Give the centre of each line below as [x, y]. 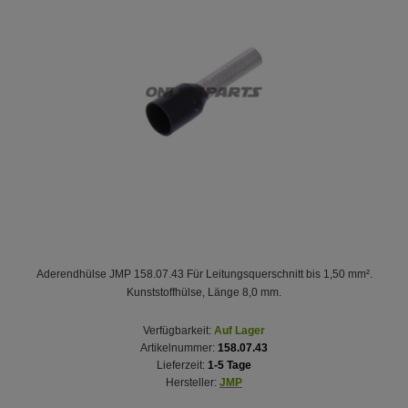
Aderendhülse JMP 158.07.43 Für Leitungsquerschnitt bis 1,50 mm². [204, 274]
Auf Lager [240, 330]
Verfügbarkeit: [177, 330]
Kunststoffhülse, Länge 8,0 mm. [204, 292]
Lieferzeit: [181, 365]
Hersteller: [191, 382]
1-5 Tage [229, 365]
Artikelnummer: [178, 347]
